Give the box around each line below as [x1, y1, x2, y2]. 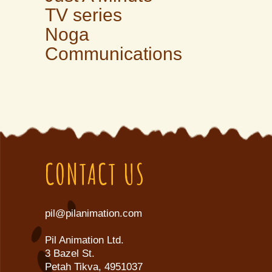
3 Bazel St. [45, 247, 95, 259]
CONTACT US [45, 155, 145, 191]
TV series [45, 4, 122, 25]
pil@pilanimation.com [45, 207, 142, 219]
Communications [45, 43, 182, 64]
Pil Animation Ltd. [45, 234, 124, 246]
